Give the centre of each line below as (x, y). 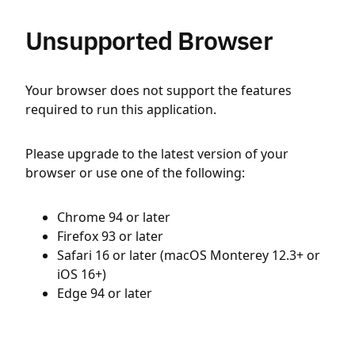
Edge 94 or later (105, 293)
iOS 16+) (82, 274)
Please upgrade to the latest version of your (157, 154)
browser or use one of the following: (135, 173)
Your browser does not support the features (158, 90)
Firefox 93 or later (110, 236)
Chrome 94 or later (114, 217)
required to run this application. (121, 109)
